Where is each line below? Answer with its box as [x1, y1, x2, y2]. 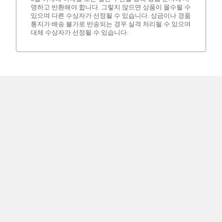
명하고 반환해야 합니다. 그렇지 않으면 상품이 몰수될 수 [30, 3, 191, 11]
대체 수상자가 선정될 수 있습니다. [30, 29, 128, 37]
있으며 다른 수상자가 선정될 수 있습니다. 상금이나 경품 [30, 12, 191, 20]
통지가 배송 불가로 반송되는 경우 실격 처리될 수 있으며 [30, 20, 191, 28]
